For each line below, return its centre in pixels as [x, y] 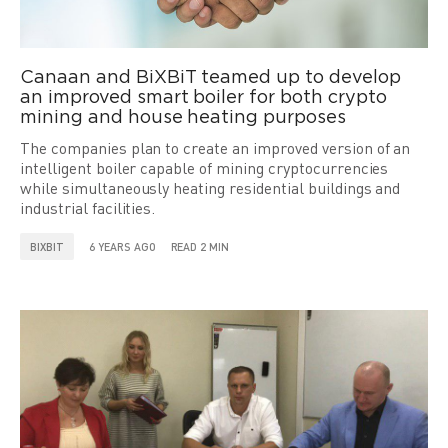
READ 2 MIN [200, 246]
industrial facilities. [88, 208]
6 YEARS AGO [122, 246]
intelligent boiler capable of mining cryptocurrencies [204, 168]
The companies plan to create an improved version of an [215, 148]
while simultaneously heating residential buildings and [210, 188]
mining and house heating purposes [183, 118]
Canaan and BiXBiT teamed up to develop [210, 78]
